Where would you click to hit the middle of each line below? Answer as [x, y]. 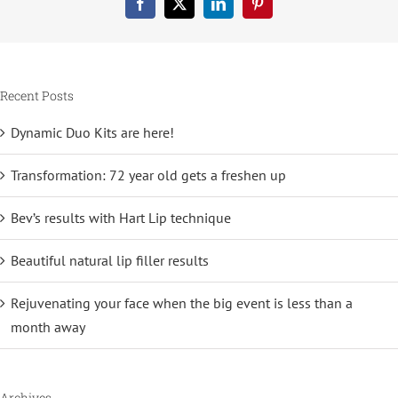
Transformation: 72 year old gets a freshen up [148, 175]
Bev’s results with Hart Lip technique [121, 218]
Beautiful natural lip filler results [110, 261]
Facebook [167, 9]
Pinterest [280, 9]
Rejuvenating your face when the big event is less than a [182, 303]
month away [48, 327]
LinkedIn [243, 9]
